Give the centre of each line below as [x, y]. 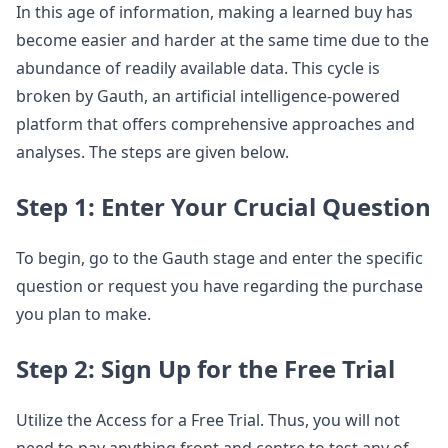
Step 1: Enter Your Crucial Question [223, 206]
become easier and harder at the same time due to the [222, 39]
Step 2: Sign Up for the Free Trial [205, 368]
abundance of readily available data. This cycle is [198, 67]
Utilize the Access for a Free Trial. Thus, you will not [208, 419]
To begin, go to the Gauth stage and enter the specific [219, 257]
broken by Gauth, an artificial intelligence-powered [208, 95]
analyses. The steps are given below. [152, 151]
